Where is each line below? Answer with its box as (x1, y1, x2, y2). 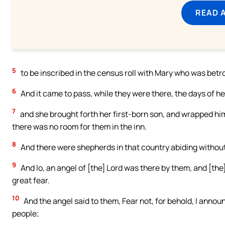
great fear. (12, 174, 50, 186)
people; (12, 207, 39, 219)
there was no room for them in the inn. (12, 121, 147, 132)
